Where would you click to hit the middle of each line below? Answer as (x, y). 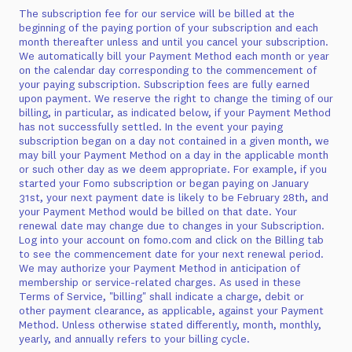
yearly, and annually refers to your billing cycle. (134, 339)
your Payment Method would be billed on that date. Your (158, 211)
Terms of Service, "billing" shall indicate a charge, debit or (161, 296)
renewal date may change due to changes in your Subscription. (172, 225)
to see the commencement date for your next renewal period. (171, 254)
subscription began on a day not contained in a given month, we (174, 141)
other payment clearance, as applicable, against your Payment (171, 310)
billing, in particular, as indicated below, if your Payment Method (175, 112)
